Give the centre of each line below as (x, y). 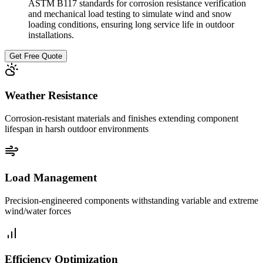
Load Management (51, 177)
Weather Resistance (51, 96)
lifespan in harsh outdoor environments (77, 129)
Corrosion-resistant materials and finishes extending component (122, 119)
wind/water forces (38, 211)
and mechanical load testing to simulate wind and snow (130, 14)
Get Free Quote (36, 56)
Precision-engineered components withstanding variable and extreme (131, 200)
